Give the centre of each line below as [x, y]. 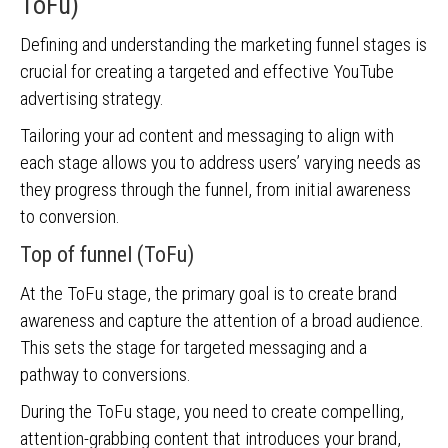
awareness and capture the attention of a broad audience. [222, 320]
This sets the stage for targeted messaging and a [193, 347]
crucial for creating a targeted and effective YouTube [207, 71]
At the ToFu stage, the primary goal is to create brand [208, 293]
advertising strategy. [94, 98]
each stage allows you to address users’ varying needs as [220, 162]
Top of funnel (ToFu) [107, 254]
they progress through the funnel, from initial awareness [215, 189]
